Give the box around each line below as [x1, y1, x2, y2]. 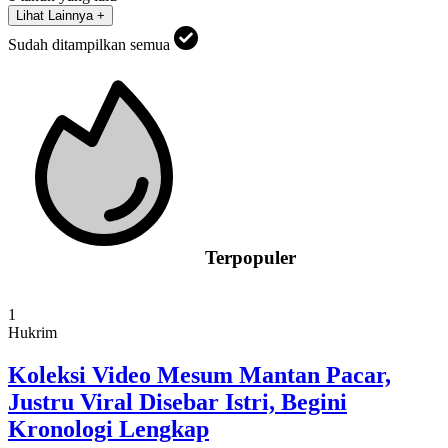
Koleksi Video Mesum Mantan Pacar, [8, 362, 391, 389]
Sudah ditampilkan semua [8, 35, 174, 53]
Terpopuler [200, 247, 296, 269]
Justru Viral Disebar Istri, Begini [8, 389, 347, 416]
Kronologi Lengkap [8, 416, 209, 443]
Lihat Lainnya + [16, 7, 105, 23]
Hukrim [8, 324, 57, 342]
